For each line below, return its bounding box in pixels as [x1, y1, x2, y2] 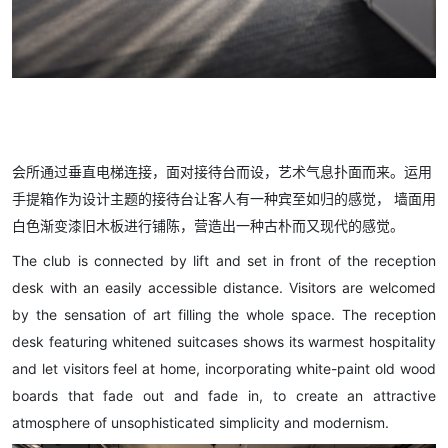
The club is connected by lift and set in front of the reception [12, 252, 436, 270]
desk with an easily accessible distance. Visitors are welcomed [12, 279, 436, 297]
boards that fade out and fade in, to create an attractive [12, 387, 436, 405]
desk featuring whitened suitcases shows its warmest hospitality [12, 333, 436, 351]
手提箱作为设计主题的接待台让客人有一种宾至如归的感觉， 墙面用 [12, 190, 436, 208]
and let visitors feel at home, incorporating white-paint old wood [12, 360, 436, 378]
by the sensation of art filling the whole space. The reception [12, 306, 436, 324]
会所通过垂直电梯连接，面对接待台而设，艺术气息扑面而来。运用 [12, 163, 432, 181]
